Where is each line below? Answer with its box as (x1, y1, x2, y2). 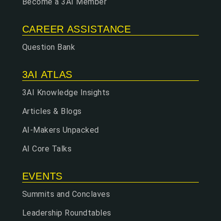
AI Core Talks (22, 144, 72, 153)
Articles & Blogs (22, 106, 82, 116)
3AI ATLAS (22, 69, 73, 80)
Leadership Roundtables (22, 208, 111, 218)
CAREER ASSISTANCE (22, 23, 131, 35)
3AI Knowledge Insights (22, 87, 110, 97)
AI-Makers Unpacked (22, 125, 99, 135)
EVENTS (22, 170, 63, 182)
